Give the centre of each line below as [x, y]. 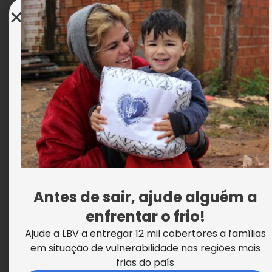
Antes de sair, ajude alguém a [145, 197]
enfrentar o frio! [145, 216]
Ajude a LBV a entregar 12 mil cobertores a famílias [145, 233]
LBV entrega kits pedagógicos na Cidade [132, 48]
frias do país [145, 263]
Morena [40, 68]
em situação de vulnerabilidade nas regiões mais [145, 248]
